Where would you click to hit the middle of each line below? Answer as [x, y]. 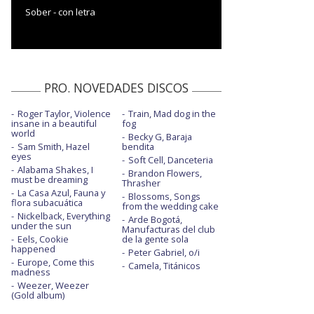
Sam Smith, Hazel [54, 146]
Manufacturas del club [168, 229]
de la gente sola [155, 239]
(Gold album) [38, 295]
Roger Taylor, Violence [64, 113]
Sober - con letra [60, 12]
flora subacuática [47, 202]
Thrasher [141, 183]
